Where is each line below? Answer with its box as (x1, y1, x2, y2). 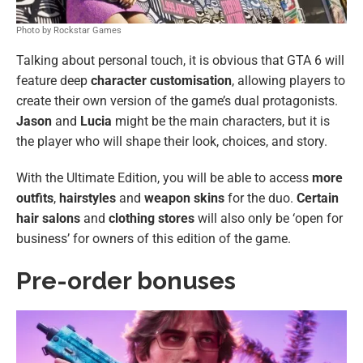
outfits (16, 190, 53, 206)
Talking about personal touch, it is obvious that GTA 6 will (16, 52, 344, 68)
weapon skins (144, 190, 224, 206)
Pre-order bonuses (16, 266, 236, 295)
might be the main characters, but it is (112, 113, 330, 129)
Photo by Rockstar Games (16, 24, 122, 36)
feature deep (16, 72, 91, 88)
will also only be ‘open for (198, 210, 343, 226)
